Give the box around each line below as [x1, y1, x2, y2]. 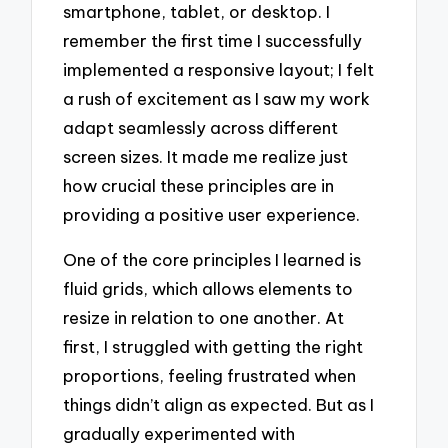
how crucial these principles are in [63, 175, 335, 197]
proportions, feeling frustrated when [63, 364, 357, 386]
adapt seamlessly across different [63, 117, 339, 139]
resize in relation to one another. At [63, 306, 345, 328]
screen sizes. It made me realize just [63, 146, 349, 168]
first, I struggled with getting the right [63, 335, 364, 357]
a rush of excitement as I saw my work [63, 88, 371, 110]
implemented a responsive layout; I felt [63, 59, 375, 81]
